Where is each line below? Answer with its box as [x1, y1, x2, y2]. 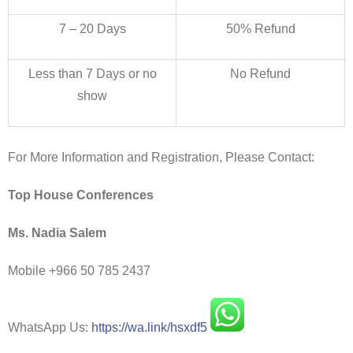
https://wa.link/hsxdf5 [91, 320, 207, 334]
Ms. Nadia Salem [8, 225, 106, 240]
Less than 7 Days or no [28, 66, 157, 80]
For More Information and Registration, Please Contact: [8, 150, 314, 164]
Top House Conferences [8, 188, 154, 202]
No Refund [230, 66, 291, 80]
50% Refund [225, 21, 295, 35]
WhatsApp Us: [8, 320, 91, 334]
